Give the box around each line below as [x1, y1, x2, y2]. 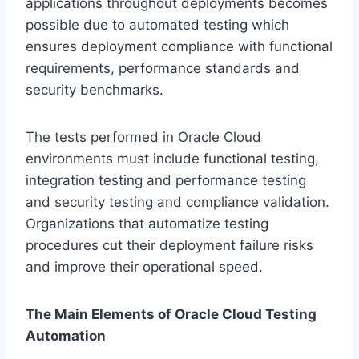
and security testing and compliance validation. [26, 194, 329, 211]
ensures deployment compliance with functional [26, 38, 333, 55]
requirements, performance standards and [26, 60, 300, 77]
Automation [26, 328, 106, 345]
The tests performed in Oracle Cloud [26, 129, 261, 146]
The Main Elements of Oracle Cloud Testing [26, 306, 317, 323]
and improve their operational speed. [26, 259, 263, 276]
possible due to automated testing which [26, 17, 289, 34]
